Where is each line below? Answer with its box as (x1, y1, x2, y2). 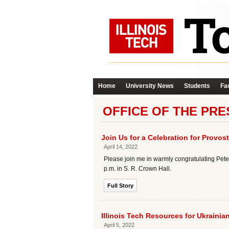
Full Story (107, 182, 133, 189)
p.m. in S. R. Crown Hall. (104, 165, 171, 172)
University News (126, 82, 174, 89)
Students (184, 82, 210, 89)
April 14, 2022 (104, 144, 138, 150)
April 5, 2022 (104, 222, 134, 228)
